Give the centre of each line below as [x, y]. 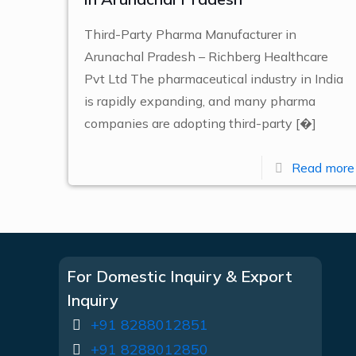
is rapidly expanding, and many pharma [199, 101]
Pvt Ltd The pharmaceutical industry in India [213, 79]
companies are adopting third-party [188, 123]
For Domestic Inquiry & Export [180, 276]
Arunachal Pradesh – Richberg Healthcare [206, 56]
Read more [323, 168]
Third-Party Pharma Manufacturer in [190, 34]
